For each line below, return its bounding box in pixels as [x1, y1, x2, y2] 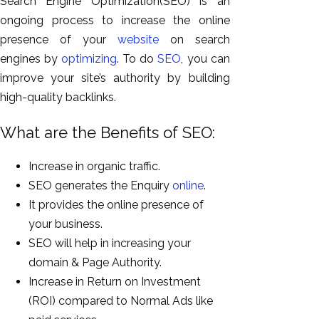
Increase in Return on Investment [28, 275, 201, 288]
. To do [117, 51, 158, 66]
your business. [28, 217, 103, 231]
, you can [181, 51, 230, 66]
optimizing [61, 51, 117, 66]
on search [158, 32, 230, 46]
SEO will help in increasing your [28, 236, 191, 250]
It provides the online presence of [28, 198, 204, 211]
